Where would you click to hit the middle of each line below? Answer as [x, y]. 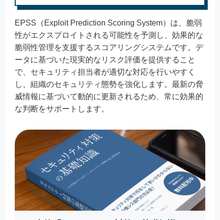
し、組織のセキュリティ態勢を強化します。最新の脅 [109, 84]
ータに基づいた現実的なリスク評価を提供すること [105, 60]
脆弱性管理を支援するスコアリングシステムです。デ [109, 48]
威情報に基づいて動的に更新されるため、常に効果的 [109, 97]
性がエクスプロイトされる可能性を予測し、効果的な [109, 35]
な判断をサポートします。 [62, 109]
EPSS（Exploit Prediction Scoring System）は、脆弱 [108, 23]
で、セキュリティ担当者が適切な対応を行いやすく [105, 72]
